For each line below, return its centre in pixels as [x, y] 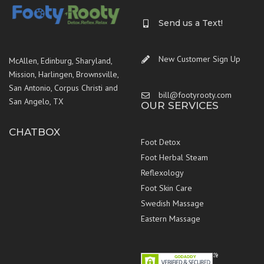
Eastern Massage [171, 218]
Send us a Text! [191, 23]
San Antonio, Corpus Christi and [63, 88]
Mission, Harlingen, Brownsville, [64, 75]
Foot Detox [161, 142]
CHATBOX [34, 132]
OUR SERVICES [180, 105]
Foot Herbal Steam [174, 157]
